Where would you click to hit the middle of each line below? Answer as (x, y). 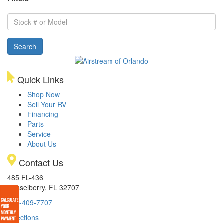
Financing (43, 114)
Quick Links (39, 79)
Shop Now (44, 94)
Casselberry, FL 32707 (43, 187)
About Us (42, 144)
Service (39, 134)
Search (25, 46)
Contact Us (40, 163)
